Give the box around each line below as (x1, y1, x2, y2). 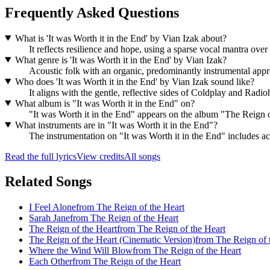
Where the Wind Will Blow (29, 245, 133, 256)
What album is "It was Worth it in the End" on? (14, 98, 195, 108)
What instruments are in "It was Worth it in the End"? (14, 119, 218, 130)
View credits (77, 151, 124, 162)
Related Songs (5, 174, 92, 190)
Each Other (29, 256, 72, 267)
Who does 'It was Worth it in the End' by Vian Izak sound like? (14, 76, 254, 87)
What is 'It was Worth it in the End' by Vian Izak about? (14, 33, 227, 43)
